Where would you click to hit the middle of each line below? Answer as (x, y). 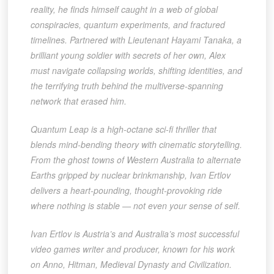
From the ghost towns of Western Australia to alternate (135, 160)
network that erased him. (78, 101)
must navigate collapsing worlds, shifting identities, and (136, 71)
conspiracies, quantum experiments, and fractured (128, 25)
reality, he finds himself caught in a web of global (124, 9)
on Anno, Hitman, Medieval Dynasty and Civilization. (131, 265)
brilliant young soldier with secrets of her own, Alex (128, 55)
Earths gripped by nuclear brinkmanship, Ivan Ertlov (130, 175)
